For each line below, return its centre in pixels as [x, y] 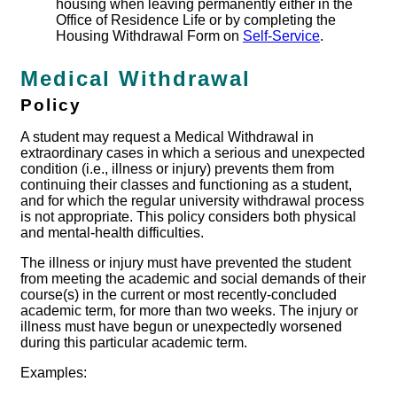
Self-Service [281, 36]
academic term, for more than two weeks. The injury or [189, 311]
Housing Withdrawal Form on [149, 36]
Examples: [54, 373]
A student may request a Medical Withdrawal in [167, 137]
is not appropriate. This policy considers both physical [188, 217]
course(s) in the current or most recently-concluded [179, 295]
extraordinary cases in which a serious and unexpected [193, 153]
